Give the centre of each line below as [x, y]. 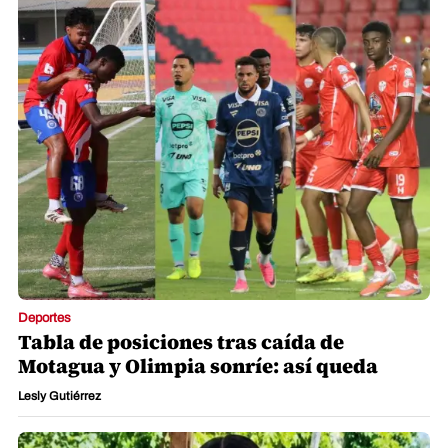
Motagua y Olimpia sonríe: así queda [198, 366]
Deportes [44, 318]
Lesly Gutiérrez [59, 396]
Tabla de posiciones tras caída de [181, 342]
